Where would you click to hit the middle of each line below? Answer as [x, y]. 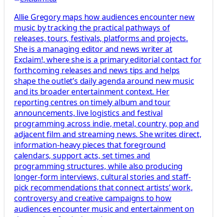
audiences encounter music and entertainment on [104, 209]
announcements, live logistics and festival [88, 113]
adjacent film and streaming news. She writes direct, [108, 134]
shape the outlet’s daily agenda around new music [104, 81]
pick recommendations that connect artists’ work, [103, 188]
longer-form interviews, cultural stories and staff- [103, 177]
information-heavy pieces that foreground [90, 145]
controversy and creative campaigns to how [93, 198]
